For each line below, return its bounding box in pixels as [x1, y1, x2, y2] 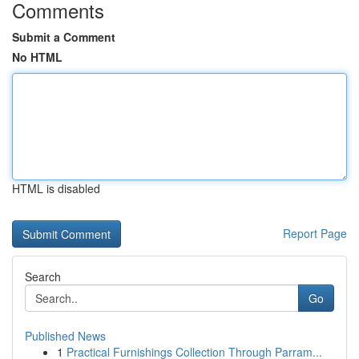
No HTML [12, 49, 63, 65]
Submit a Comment [12, 29, 115, 45]
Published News [25, 328, 106, 344]
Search [25, 268, 61, 284]
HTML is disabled [12, 180, 100, 196]
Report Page [283, 225, 347, 241]
